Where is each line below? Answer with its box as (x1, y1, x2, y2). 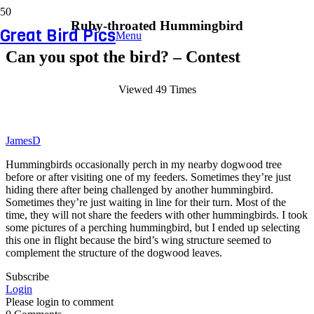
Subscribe (6, 270, 49, 282)
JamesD (6, 134, 41, 146)
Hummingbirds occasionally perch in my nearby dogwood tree (6, 158, 282, 170)
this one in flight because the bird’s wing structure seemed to (6, 233, 271, 246)
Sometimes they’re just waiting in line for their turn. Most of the (6, 196, 286, 208)
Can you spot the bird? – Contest (6, 47, 240, 66)
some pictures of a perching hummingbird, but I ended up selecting (6, 221, 300, 233)
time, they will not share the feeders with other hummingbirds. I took (6, 208, 308, 221)
